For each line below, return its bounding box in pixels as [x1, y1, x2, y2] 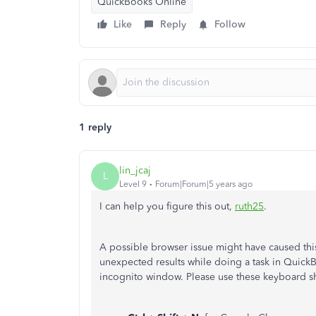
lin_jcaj [119, 164, 151, 176]
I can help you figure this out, [99, 200, 235, 212]
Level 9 [119, 178, 147, 189]
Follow [214, 18, 245, 30]
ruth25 [235, 200, 264, 212]
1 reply [79, 121, 111, 133]
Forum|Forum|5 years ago [155, 178, 253, 189]
